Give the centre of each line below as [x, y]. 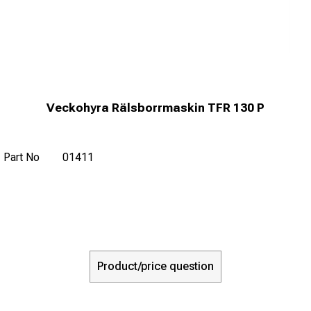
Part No [22, 157]
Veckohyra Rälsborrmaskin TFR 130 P [155, 107]
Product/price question [155, 266]
